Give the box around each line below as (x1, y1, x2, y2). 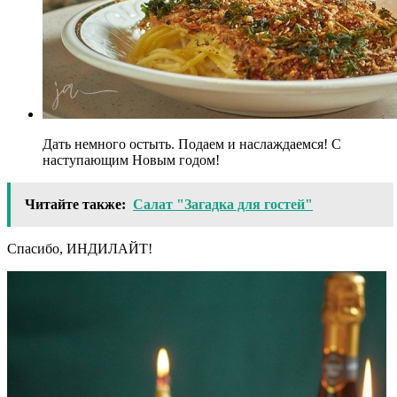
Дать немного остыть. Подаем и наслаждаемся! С (43, 136, 341, 152)
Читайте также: (25, 197, 126, 213)
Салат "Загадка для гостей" (133, 197, 313, 213)
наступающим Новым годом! (43, 152, 220, 168)
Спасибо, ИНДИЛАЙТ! (7, 241, 152, 257)
